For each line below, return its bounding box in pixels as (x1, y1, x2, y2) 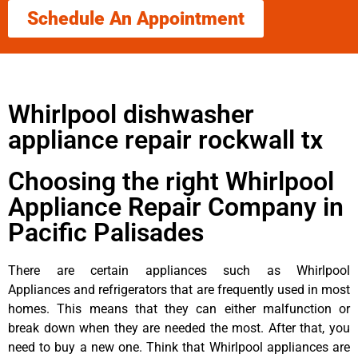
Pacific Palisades (8, 217, 204, 248)
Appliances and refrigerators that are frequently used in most (8, 281, 350, 297)
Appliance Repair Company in (8, 191, 344, 222)
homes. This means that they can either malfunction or (8, 300, 350, 316)
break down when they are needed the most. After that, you (8, 320, 350, 336)
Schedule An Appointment (27, 7, 245, 30)
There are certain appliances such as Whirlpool (8, 262, 350, 278)
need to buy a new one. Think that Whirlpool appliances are (8, 339, 350, 355)
